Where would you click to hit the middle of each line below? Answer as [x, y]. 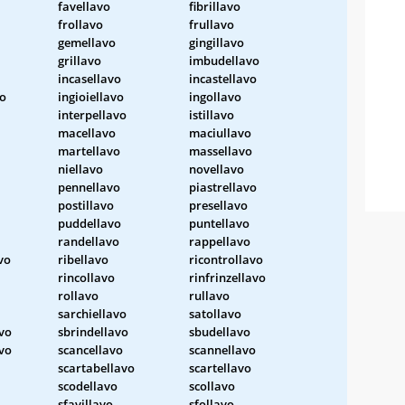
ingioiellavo [91, 96]
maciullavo [220, 132]
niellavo [80, 169]
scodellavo [88, 386]
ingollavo [215, 96]
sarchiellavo [92, 313]
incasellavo [89, 78]
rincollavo [86, 277]
